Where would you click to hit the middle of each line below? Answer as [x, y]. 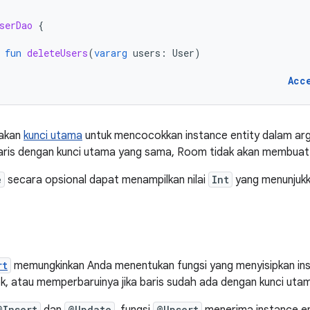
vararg [111, 53]
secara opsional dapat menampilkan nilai [107, 180]
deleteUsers [57, 53]
